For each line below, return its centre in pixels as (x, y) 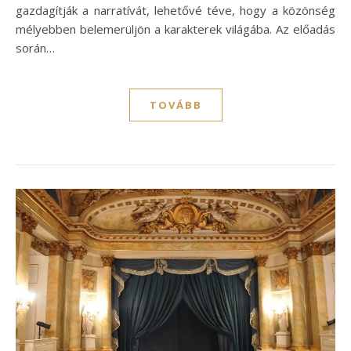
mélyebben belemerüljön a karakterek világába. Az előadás (175, 29)
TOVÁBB (175, 105)
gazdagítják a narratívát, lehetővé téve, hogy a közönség (175, 10)
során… (35, 47)
